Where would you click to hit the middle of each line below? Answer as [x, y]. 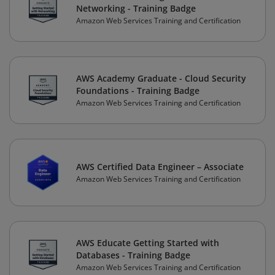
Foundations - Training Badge [138, 91]
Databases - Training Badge [133, 255]
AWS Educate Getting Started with [148, 243]
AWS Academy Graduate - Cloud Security [161, 79]
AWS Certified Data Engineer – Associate [160, 167]
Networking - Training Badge [136, 9]
